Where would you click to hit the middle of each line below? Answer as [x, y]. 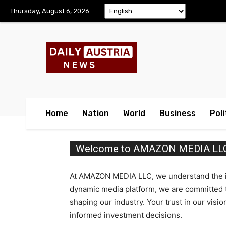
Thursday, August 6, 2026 [50, 11]
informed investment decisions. [126, 215]
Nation [96, 113]
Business [178, 113]
